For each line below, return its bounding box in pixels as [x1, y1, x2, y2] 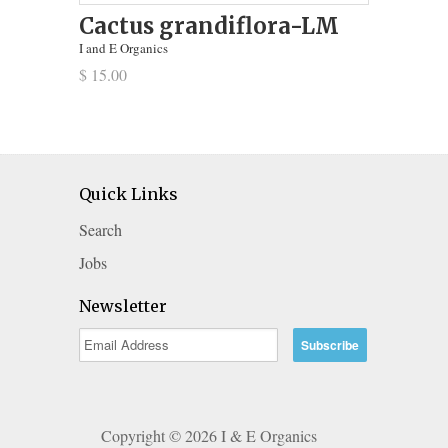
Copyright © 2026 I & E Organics [101, 424, 317, 446]
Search [79, 218, 122, 240]
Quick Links [79, 183, 178, 204]
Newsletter [79, 295, 167, 316]
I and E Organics [79, 38, 168, 57]
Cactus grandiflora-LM [79, 11, 339, 40]
